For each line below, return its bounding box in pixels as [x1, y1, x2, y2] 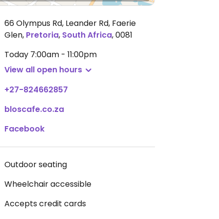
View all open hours [4, 64, 82, 75]
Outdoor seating [4, 159, 67, 170]
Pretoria [26, 29, 59, 41]
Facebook [4, 123, 44, 134]
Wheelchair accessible [4, 178, 91, 190]
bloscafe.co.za [4, 104, 64, 115]
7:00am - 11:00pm [30, 49, 97, 60]
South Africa [62, 29, 112, 41]
